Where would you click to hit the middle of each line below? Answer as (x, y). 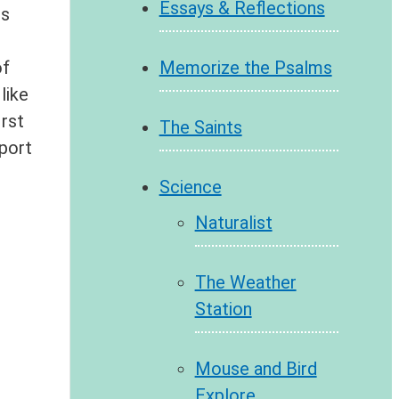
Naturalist (233, 223)
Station (223, 309)
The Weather (245, 283)
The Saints (200, 128)
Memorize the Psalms (245, 68)
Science (190, 187)
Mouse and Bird (256, 369)
